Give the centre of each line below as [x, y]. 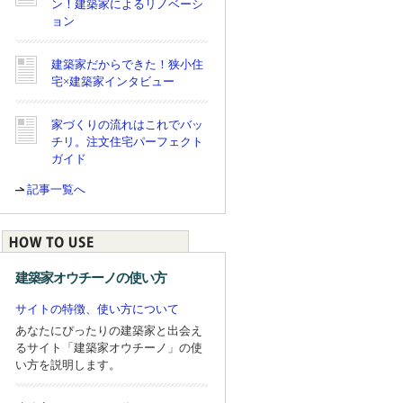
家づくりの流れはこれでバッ [127, 124]
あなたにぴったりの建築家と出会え [109, 330]
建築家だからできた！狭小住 [127, 64]
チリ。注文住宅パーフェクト [127, 141]
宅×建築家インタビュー [113, 81]
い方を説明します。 [68, 364]
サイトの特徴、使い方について [97, 309]
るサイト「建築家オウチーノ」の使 [109, 347]
